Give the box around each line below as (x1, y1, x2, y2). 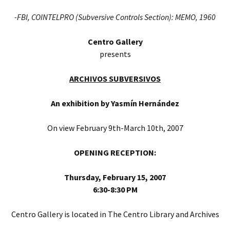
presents (99, 48, 131, 59)
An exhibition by (51, 98, 109, 108)
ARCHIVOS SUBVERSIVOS (69, 73, 161, 84)
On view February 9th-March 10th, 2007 (47, 122, 183, 133)
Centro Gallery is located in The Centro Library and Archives (11, 208, 219, 219)
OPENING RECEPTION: (74, 147, 156, 158)
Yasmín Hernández (111, 98, 179, 108)
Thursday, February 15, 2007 (64, 171, 166, 182)
